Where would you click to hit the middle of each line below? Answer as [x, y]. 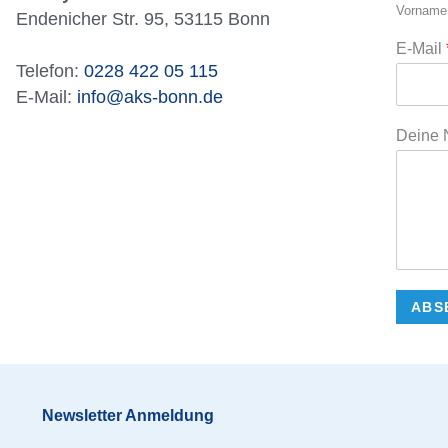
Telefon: [50, 71]
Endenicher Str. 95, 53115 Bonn [143, 19]
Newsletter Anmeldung [128, 415]
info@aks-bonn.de [150, 97]
